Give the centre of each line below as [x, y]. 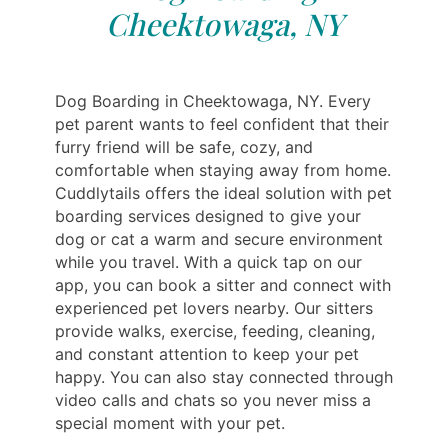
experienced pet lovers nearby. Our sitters [214, 308]
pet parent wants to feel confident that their [222, 124]
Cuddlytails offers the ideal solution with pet [223, 193]
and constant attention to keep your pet [207, 354]
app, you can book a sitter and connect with [223, 285]
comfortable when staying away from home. [223, 170]
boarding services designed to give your [208, 216]
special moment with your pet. [170, 423]
